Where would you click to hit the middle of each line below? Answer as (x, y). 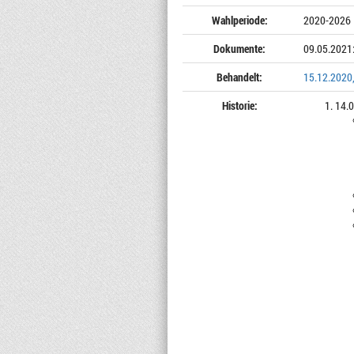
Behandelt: (240, 77)
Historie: (239, 105)
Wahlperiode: (239, 20)
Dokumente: (240, 49)
